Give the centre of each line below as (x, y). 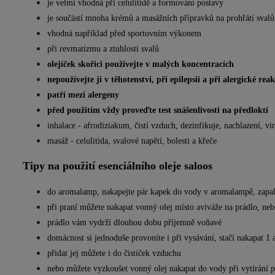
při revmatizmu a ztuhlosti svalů (103, 49)
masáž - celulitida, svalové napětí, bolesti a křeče (132, 141)
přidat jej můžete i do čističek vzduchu (114, 253)
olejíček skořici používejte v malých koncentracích (141, 64)
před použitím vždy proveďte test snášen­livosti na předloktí (158, 110)
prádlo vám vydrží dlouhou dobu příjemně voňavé (134, 223)
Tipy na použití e (63, 166)
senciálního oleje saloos (158, 166)
